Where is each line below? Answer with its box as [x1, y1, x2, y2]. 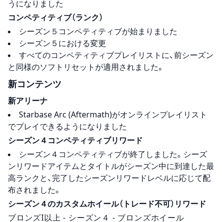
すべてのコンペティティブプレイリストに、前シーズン [19, 51, 214, 59]
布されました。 [8, 185, 61, 194]
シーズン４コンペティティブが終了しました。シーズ [19, 150, 207, 158]
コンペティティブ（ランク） [8, 13, 103, 21]
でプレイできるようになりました [8, 122, 127, 130]
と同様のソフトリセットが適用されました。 [8, 62, 165, 71]
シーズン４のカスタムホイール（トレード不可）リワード [8, 199, 206, 208]
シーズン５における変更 [19, 39, 106, 47]
